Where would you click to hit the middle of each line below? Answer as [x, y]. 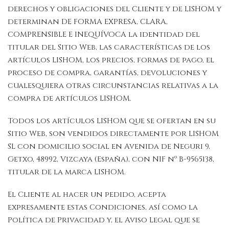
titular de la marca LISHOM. [68, 172]
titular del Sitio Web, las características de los [109, 48]
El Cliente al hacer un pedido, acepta [87, 194]
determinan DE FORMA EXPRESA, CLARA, [88, 22]
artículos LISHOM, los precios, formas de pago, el [111, 60]
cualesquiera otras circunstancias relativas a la [113, 86]
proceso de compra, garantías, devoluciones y [107, 73]
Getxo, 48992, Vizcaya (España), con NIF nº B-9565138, [111, 159]
